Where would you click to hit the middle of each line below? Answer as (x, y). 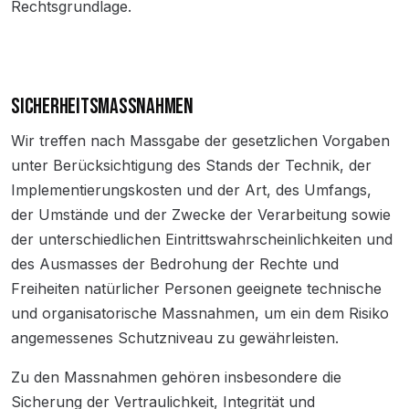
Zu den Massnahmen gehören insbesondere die (176, 377)
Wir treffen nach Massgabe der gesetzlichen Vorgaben (200, 141)
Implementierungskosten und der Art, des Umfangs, (191, 190)
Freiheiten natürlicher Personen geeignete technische (196, 288)
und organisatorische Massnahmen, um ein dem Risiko (200, 313)
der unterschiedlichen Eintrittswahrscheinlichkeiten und (202, 239)
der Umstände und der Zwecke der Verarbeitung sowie (201, 215)
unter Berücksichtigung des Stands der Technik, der (191, 165)
